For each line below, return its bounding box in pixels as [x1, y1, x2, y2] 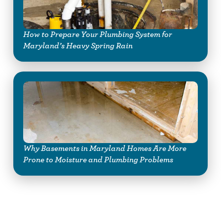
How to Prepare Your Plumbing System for [23, 30, 172, 38]
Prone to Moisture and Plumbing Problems [23, 155, 173, 164]
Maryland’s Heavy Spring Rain [23, 41, 133, 50]
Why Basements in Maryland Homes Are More [23, 144, 186, 152]
